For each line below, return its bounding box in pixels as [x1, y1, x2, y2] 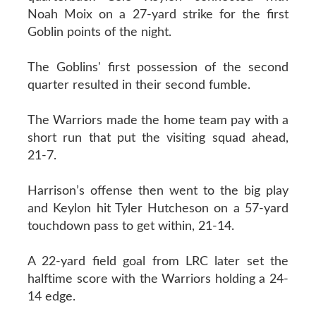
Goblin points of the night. [27, 25, 171, 39]
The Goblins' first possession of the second [27, 61, 289, 74]
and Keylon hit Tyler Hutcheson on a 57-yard [27, 202, 289, 215]
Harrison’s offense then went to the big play [27, 184, 289, 197]
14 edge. [27, 290, 75, 303]
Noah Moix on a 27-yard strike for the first [27, 8, 289, 21]
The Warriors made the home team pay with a [27, 114, 289, 127]
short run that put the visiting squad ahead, [27, 131, 289, 145]
